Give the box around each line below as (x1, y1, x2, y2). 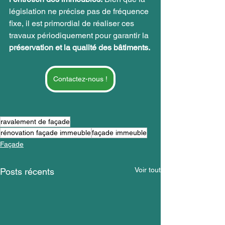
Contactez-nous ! (53, 74, 107, 83)
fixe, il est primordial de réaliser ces (9, 18, 136, 28)
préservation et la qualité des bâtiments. (9, 42, 150, 52)
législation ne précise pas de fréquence (9, 6, 151, 16)
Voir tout (135, 165, 161, 174)
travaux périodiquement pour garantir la (9, 30, 151, 40)
